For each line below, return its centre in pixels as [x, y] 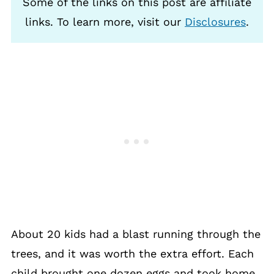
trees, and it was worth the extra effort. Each [132, 254]
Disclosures [215, 22]
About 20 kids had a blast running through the [135, 234]
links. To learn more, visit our [105, 22]
